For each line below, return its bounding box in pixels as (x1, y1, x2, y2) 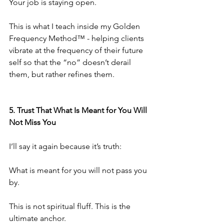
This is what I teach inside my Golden (9, 21, 142, 31)
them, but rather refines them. (9, 69, 114, 79)
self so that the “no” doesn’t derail (9, 57, 133, 67)
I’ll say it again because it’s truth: (9, 141, 121, 151)
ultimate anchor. (9, 213, 66, 223)
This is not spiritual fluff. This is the (9, 201, 132, 211)
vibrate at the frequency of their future (9, 45, 145, 55)
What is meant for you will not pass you (9, 165, 149, 175)
